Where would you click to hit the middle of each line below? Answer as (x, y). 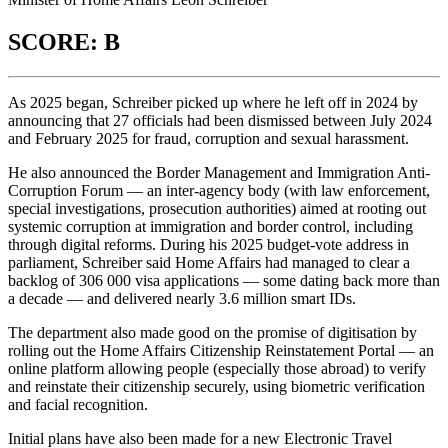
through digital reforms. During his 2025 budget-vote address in (208, 245)
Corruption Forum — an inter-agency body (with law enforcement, (219, 191)
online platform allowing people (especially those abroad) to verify (217, 369)
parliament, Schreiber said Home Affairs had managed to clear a (209, 263)
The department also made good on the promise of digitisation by (212, 333)
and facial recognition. (78, 405)
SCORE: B (64, 42)
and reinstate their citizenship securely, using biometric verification (216, 387)
